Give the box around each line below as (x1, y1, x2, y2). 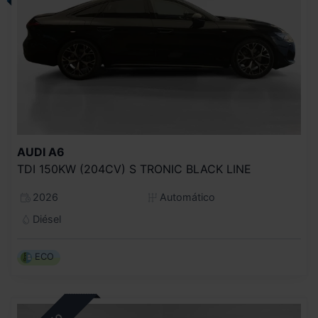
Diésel (29, 212, 61, 225)
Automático (157, 190, 216, 203)
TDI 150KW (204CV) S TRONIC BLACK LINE (17, 161, 251, 176)
